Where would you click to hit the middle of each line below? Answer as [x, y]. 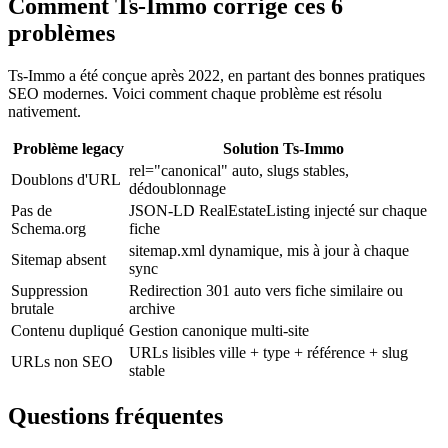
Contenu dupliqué [67, 331]
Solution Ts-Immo [283, 149]
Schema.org [48, 229]
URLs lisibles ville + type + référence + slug [268, 353]
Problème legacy [68, 149]
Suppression [49, 291]
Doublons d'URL [66, 180]
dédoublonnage [177, 189]
